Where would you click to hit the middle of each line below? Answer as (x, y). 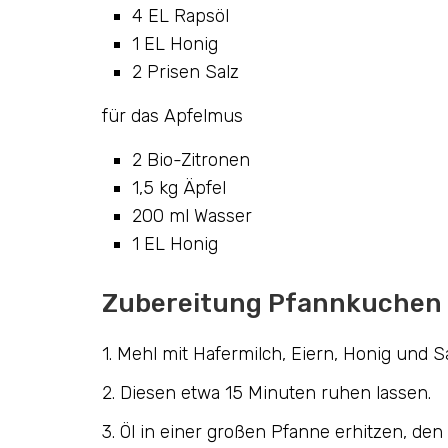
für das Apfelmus (172, 115)
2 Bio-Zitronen (191, 159)
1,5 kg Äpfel (179, 187)
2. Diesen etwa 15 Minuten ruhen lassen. (266, 392)
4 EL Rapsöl (180, 15)
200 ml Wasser (192, 215)
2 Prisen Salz (185, 71)
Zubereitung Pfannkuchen (272, 303)
